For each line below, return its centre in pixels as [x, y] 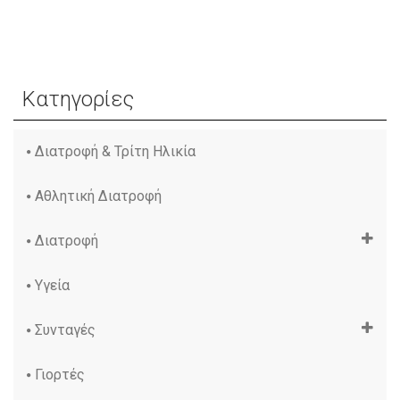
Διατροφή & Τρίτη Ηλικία [115, 151]
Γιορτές [60, 375]
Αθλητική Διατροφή [98, 196]
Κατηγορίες [78, 99]
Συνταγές [65, 330]
